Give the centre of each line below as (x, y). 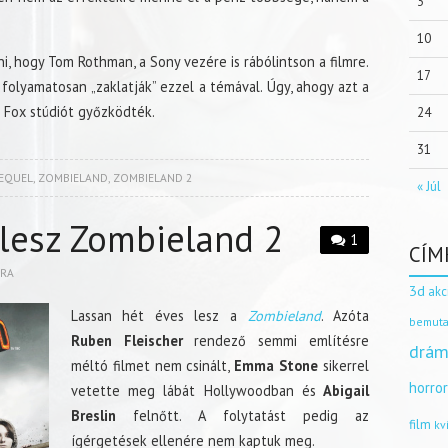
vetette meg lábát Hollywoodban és (193, 390)
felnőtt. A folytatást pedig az (242, 415)
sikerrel (344, 365)
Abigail (343, 390)
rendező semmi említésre (276, 340)
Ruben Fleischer (126, 340)
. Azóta (345, 315)
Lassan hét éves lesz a (154, 315)
